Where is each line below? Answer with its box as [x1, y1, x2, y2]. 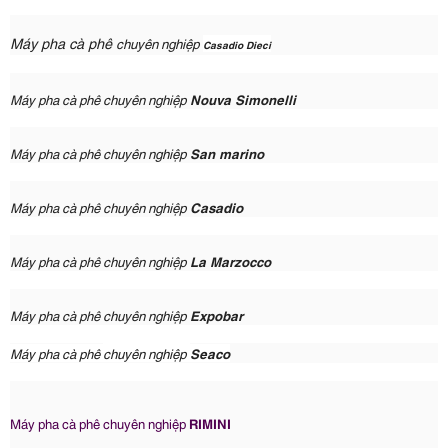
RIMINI [189, 413, 235, 432]
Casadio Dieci [203, 36, 271, 52]
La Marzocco [190, 251, 271, 270]
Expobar [190, 305, 243, 324]
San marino [190, 143, 264, 162]
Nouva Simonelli [190, 89, 296, 108]
